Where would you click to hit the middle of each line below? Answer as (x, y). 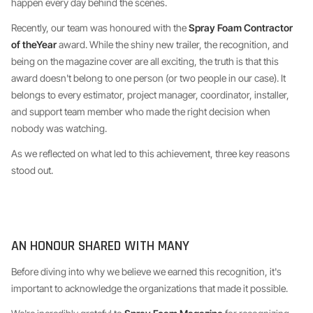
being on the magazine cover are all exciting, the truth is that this (145, 61)
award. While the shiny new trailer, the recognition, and (173, 44)
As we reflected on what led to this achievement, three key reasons (151, 153)
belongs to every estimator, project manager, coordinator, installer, (150, 95)
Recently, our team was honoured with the (100, 28)
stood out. (32, 170)
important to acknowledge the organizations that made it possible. (150, 288)
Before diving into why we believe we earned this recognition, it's (146, 271)
